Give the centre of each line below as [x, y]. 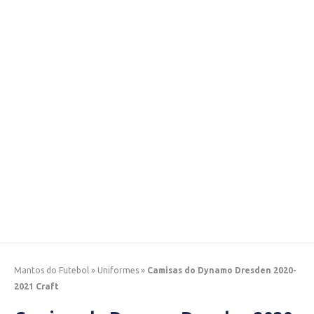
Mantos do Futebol [52, 270]
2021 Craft [36, 286]
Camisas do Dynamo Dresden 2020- [222, 270]
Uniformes [118, 270]
